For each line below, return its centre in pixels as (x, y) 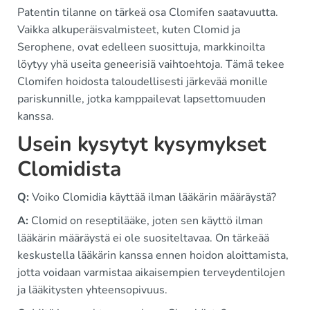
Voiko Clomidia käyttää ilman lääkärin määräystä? (153, 198)
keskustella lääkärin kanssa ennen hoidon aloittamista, (153, 256)
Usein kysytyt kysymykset (142, 145)
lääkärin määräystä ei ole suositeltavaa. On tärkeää (143, 238)
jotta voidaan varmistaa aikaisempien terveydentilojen (151, 273)
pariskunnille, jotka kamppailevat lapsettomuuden (142, 99)
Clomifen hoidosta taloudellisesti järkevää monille (143, 82)
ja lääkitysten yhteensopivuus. (92, 290)
